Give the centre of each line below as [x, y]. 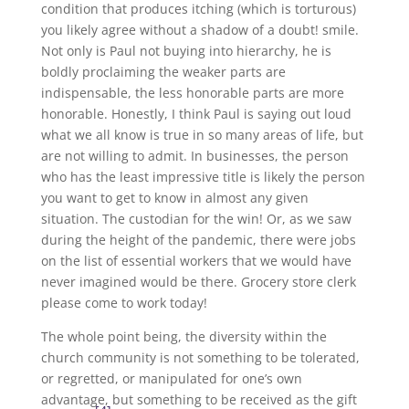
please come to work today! [124, 303]
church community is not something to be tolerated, [200, 357]
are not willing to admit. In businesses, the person [194, 156]
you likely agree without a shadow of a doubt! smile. [201, 30]
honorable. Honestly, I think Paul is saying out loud [196, 114]
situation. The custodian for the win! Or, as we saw [196, 219]
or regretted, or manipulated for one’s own [171, 378]
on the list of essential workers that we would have [196, 261]
